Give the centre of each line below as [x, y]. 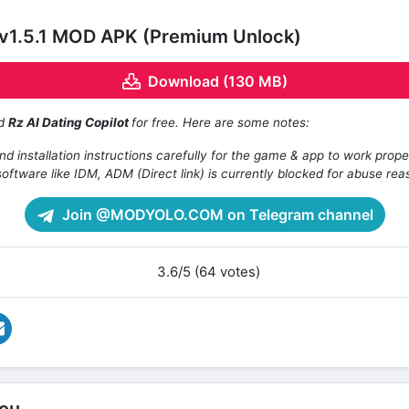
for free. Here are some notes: [220, 123]
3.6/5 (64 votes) [208, 272]
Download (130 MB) [217, 82]
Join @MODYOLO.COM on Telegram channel [215, 215]
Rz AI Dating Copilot [70, 123]
